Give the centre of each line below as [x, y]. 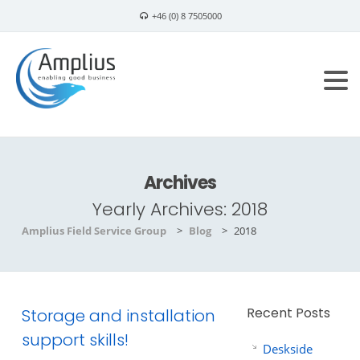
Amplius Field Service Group [94, 231]
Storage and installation [118, 316]
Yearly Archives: [162, 209]
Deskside [287, 349]
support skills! [75, 340]
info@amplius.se [182, 48]
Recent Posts [288, 313]
